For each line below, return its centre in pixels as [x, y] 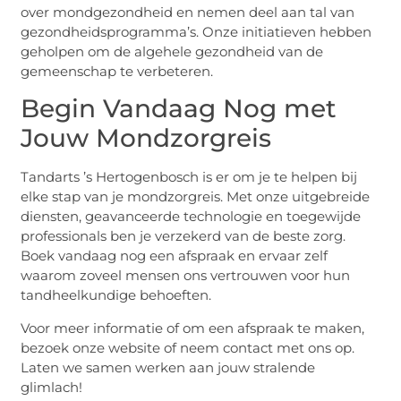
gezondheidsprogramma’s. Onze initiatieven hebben [196, 31]
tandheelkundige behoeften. [116, 295]
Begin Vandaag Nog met [179, 109]
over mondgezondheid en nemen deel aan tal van [188, 12]
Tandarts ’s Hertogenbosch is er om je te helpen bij [189, 177]
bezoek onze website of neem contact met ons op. [188, 347]
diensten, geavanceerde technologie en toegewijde [191, 217]
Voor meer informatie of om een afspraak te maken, [193, 328]
